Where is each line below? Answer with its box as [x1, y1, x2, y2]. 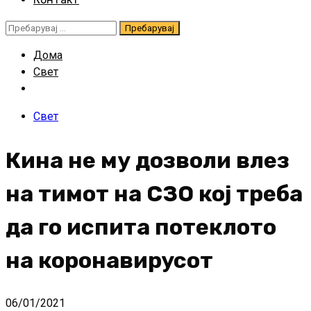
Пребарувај [5, 20, 64, 33]
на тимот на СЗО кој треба [6, 180, 303, 207]
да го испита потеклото [6, 213, 276, 240]
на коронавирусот [6, 246, 213, 274]
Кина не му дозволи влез [6, 146, 289, 174]
